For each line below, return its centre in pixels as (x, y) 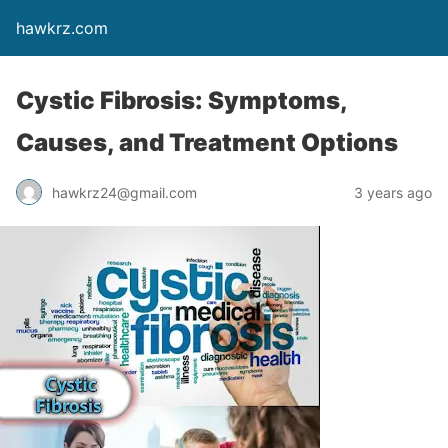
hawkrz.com (62, 28)
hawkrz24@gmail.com (124, 192)
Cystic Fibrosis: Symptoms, (181, 100)
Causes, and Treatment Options (207, 142)
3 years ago (393, 192)
